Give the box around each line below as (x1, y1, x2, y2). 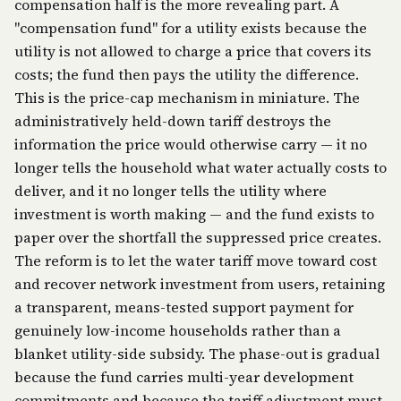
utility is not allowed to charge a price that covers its (14, 41, 371, 61)
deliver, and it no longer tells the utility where (14, 181, 327, 200)
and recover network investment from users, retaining (14, 274, 385, 294)
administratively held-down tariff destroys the (14, 111, 331, 131)
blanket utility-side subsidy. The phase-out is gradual (14, 344, 380, 363)
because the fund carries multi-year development (14, 367, 354, 387)
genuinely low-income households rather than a (14, 320, 341, 340)
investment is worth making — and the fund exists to (14, 204, 374, 224)
